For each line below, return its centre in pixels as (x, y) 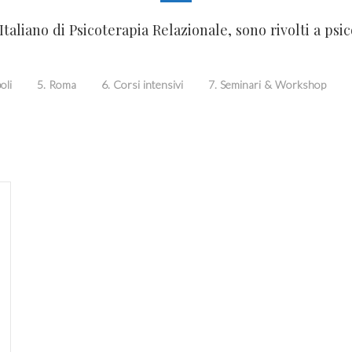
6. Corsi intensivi (142, 84)
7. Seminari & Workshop (267, 84)
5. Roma (57, 84)
